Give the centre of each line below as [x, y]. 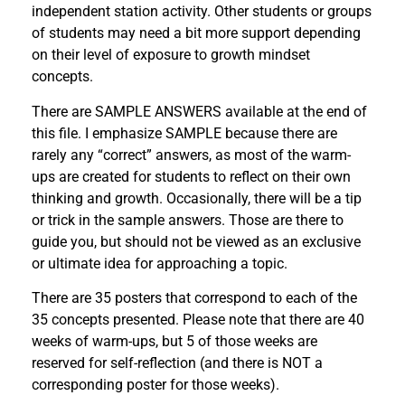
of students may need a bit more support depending [196, 33]
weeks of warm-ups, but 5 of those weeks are [174, 342]
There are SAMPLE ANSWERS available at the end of [199, 111]
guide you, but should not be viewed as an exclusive [196, 241]
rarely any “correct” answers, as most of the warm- [191, 155]
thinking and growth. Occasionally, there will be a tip [197, 198]
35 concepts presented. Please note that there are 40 [198, 320]
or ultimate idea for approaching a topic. [160, 263]
